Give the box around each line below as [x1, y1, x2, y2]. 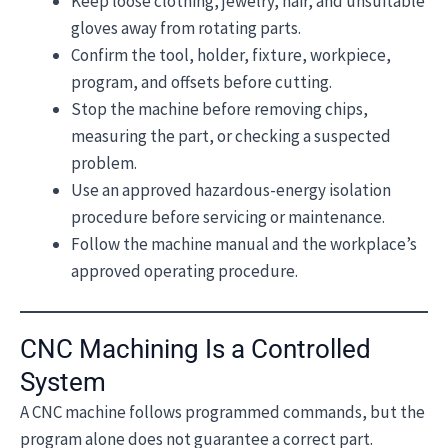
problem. [71, 152, 137, 174]
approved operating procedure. [71, 260, 298, 282]
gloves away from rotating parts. [71, 17, 301, 39]
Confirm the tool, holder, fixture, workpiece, [71, 44, 391, 66]
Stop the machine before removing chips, [71, 98, 368, 120]
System [20, 366, 106, 397]
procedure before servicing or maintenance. [71, 206, 385, 228]
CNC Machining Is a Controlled [20, 333, 371, 364]
